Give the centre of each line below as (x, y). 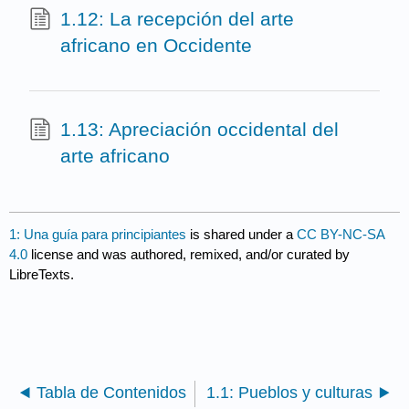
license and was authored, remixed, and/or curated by (189, 255)
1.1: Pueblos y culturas (289, 393)
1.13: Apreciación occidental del (199, 129)
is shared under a (242, 235)
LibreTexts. (42, 275)
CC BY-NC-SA (341, 235)
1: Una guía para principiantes (98, 235)
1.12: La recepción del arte (177, 18)
